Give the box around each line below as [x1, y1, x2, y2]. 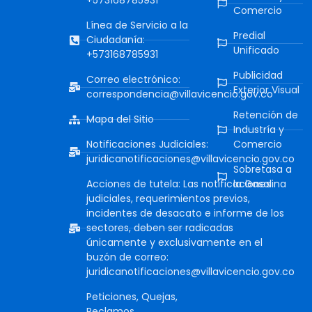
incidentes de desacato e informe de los [86, 206, 285, 221]
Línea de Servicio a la [86, 18, 189, 33]
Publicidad [233, 68, 283, 83]
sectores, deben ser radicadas [86, 221, 234, 235]
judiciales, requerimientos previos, [86, 192, 251, 206]
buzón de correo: [86, 250, 169, 265]
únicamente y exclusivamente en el [86, 235, 263, 250]
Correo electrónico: [86, 72, 181, 87]
